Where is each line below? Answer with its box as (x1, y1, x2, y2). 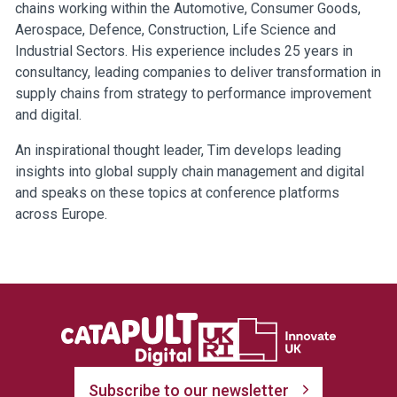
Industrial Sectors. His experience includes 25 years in (14, 42, 353, 59)
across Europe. (14, 206, 107, 222)
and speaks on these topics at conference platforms (14, 184, 339, 201)
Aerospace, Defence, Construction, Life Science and (14, 20, 336, 38)
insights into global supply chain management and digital (14, 163, 364, 180)
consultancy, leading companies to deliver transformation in (14, 63, 381, 81)
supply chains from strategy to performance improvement (14, 84, 371, 102)
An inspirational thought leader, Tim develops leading (14, 142, 341, 159)
